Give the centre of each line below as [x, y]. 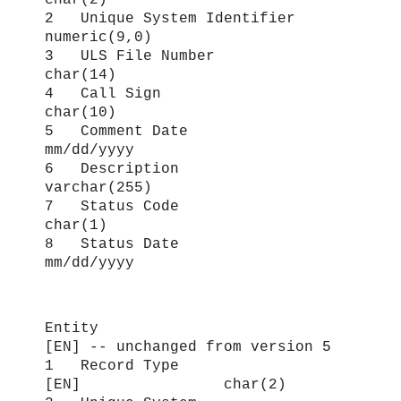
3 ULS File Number [183, 56]
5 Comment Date [183, 131]
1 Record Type [112, 366]
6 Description [183, 169]
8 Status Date [183, 244]
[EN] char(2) [166, 384]
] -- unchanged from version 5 [201, 347]
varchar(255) [98, 188]
